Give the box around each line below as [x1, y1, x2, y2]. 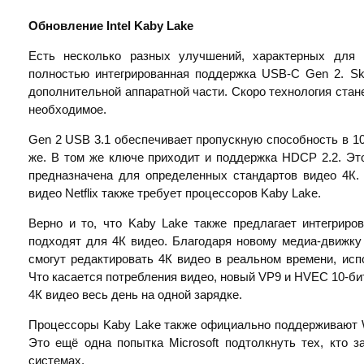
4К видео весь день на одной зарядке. [28, 288, 242, 302]
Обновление [28, 19, 106, 33]
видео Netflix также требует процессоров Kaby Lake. [28, 186, 321, 201]
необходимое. [28, 102, 106, 117]
